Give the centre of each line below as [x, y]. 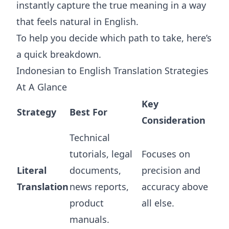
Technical [90, 138]
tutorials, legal [101, 154]
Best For [88, 112]
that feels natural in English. [77, 21]
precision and [171, 170]
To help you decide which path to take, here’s [114, 38]
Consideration [174, 120]
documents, [95, 170]
